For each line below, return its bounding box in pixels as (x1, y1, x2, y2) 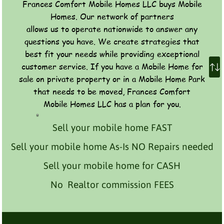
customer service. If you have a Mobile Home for (21, 60, 203, 72)
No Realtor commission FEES (50, 178, 174, 190)
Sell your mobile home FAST (52, 121, 172, 133)
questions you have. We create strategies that (24, 35, 200, 47)
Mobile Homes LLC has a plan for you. (43, 98, 181, 109)
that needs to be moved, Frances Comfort (33, 85, 191, 97)
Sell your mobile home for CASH (43, 159, 181, 171)
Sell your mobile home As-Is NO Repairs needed (10, 140, 213, 152)
